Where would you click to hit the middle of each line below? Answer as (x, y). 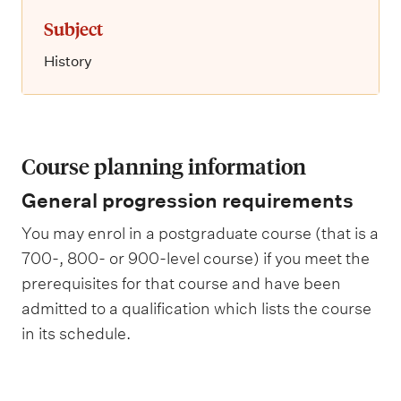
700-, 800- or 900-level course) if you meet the (196, 258)
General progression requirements (188, 200)
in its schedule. (76, 333)
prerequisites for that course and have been (181, 283)
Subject (73, 28)
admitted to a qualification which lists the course (196, 308)
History (68, 61)
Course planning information (164, 166)
